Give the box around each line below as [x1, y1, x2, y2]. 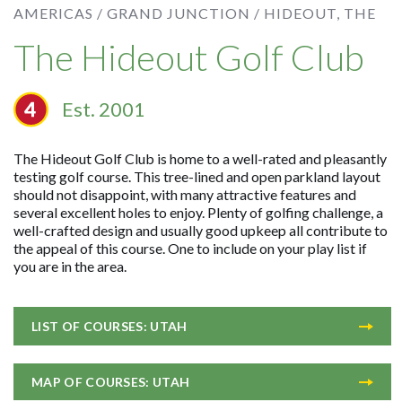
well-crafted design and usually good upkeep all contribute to [13, 222, 389, 239]
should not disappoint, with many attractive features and [13, 186, 357, 203]
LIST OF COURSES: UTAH [31, 319, 188, 334]
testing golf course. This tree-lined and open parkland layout [13, 168, 381, 185]
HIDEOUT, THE [264, 4, 377, 22]
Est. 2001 [62, 97, 146, 121]
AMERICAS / [13, 4, 104, 22]
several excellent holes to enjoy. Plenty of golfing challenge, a [13, 204, 384, 221]
